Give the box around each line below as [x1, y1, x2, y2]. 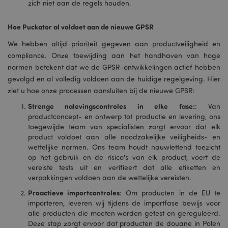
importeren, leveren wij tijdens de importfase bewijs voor [28, 198, 220, 207]
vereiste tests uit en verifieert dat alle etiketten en [28, 163, 220, 172]
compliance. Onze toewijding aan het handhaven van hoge [8, 51, 220, 60]
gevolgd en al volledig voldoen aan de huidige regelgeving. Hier [8, 74, 220, 83]
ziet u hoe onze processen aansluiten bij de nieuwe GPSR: [8, 86, 195, 95]
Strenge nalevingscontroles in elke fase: [28, 101, 195, 111]
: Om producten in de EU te [120, 188, 221, 197]
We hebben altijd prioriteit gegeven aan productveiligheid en [8, 39, 220, 48]
